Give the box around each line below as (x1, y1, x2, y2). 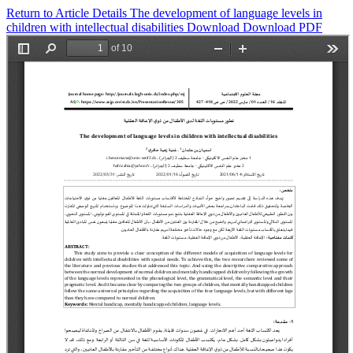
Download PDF (243, 20, 322, 34)
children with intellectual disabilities (6, 20, 187, 34)
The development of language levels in (130, 6, 322, 20)
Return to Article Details (6, 6, 130, 20)
